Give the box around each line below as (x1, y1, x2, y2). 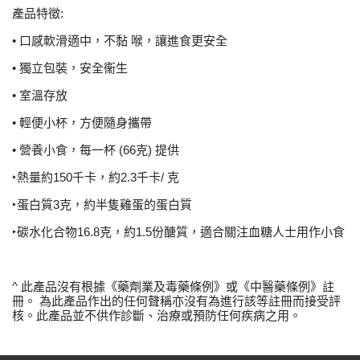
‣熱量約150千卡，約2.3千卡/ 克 (12, 170, 179, 184)
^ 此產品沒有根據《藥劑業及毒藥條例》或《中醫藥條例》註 (12, 280, 334, 293)
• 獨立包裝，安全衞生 (12, 61, 128, 75)
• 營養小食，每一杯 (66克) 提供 (12, 143, 179, 157)
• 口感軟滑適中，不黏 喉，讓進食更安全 (12, 34, 227, 47)
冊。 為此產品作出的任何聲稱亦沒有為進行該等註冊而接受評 (12, 294, 341, 308)
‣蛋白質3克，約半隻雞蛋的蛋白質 (12, 198, 192, 211)
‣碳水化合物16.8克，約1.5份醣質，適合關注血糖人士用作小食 (12, 225, 345, 239)
